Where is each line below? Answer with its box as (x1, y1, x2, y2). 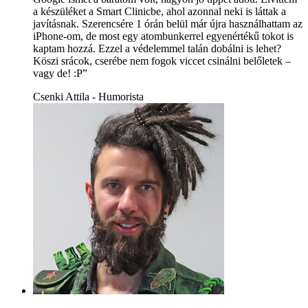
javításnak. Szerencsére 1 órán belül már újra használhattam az (33, 17, 302, 30)
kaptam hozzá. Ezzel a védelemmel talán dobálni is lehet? (33, 42, 281, 54)
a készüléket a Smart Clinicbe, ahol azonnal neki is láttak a (33, 5, 286, 17)
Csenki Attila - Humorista (33, 90, 144, 102)
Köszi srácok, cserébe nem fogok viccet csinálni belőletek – (33, 54, 291, 67)
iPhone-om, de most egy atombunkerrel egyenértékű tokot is (33, 30, 294, 42)
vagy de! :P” (33, 67, 87, 79)
